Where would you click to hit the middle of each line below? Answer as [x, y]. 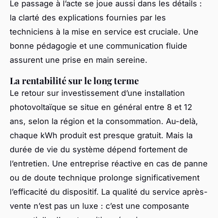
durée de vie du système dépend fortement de [99, 149]
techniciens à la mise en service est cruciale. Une [104, 31]
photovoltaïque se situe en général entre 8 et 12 [101, 107]
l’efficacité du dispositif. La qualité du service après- [109, 191]
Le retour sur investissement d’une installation [97, 93]
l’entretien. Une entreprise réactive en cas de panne [109, 163]
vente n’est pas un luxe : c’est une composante [100, 206]
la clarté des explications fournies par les [88, 17]
